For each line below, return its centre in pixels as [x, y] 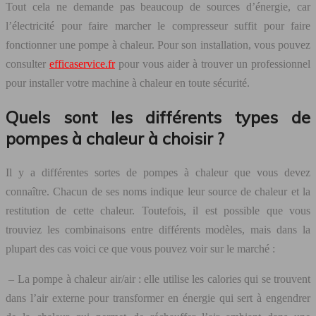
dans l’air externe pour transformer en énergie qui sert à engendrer [158, 298]
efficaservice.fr [82, 63]
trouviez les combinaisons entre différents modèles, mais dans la [158, 229]
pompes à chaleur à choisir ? [115, 138]
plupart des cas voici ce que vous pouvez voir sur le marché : [140, 248]
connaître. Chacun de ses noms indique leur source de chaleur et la [158, 191]
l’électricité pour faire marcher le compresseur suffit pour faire [158, 25]
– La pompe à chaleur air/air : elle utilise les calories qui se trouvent [158, 279]
